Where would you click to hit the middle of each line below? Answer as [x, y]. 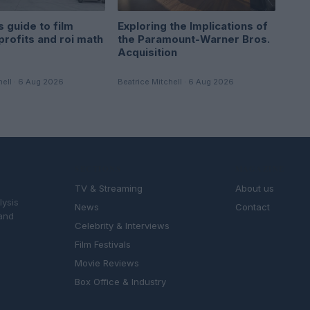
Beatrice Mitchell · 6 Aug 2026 [176, 82]
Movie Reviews [107, 263]
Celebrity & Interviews [122, 226]
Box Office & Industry [121, 282]
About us [254, 188]
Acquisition [147, 52]
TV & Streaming [109, 188]
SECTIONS [98, 169]
